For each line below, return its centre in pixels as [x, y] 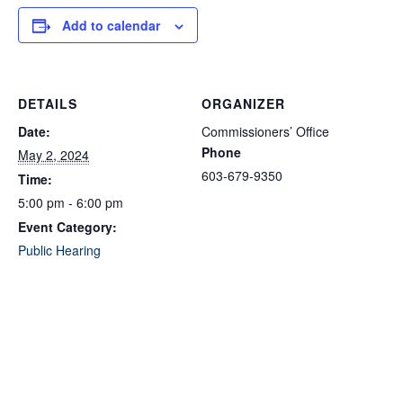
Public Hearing [59, 250]
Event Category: [67, 227]
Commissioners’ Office [265, 131]
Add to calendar [111, 25]
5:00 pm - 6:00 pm [71, 202]
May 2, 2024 [54, 155]
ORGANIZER [243, 103]
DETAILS [48, 103]
